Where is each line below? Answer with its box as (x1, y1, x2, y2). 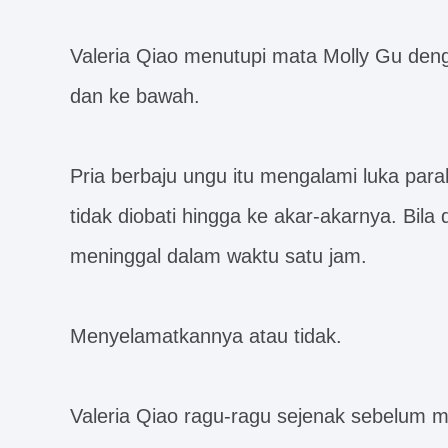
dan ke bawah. (70, 85, 200, 107)
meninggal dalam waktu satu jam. (70, 245, 367, 267)
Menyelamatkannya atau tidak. (70, 325, 342, 347)
